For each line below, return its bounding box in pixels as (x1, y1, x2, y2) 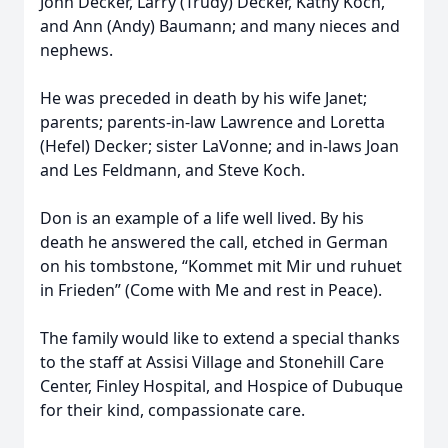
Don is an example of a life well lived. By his (40, 207, 364, 229)
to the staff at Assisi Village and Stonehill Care (40, 351, 384, 373)
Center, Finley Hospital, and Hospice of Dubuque (40, 375, 403, 397)
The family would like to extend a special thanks (40, 327, 400, 349)
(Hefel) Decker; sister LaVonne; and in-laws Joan (40, 135, 399, 157)
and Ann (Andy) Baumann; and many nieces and (40, 15, 400, 37)
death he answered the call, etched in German (40, 231, 388, 253)
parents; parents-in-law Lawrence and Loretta (40, 111, 385, 133)
